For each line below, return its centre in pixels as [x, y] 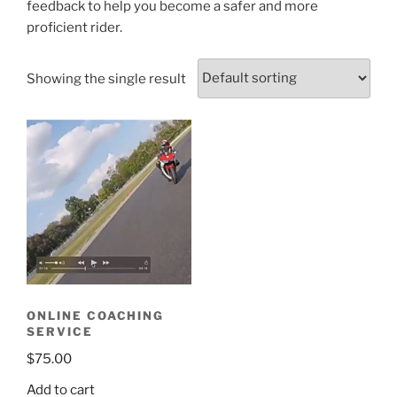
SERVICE [60, 332]
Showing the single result [106, 78]
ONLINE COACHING [96, 316]
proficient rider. [74, 27]
